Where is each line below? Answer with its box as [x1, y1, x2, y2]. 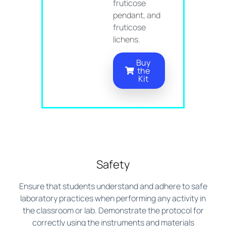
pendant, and [113, 9, 160, 21]
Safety [96, 157, 130, 173]
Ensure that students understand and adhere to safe [19, 181, 207, 192]
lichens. [113, 33, 140, 45]
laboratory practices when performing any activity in [20, 193, 206, 204]
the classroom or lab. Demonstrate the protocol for [22, 205, 204, 216]
